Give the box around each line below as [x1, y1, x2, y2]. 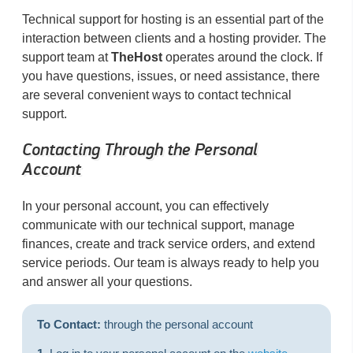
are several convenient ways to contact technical [22, 87, 292, 102]
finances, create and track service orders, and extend [22, 236, 315, 251]
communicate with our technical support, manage [22, 217, 295, 232]
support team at [22, 50, 111, 64]
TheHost [111, 50, 162, 64]
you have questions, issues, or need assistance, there [22, 69, 320, 83]
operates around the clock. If [162, 50, 322, 64]
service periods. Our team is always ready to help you [22, 255, 319, 269]
